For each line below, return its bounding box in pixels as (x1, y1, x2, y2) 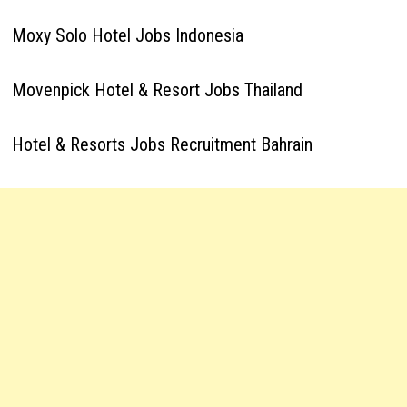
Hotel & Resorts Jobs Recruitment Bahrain (11, 134, 313, 155)
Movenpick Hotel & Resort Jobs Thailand (11, 79, 303, 101)
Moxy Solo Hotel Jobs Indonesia (11, 25, 243, 46)
